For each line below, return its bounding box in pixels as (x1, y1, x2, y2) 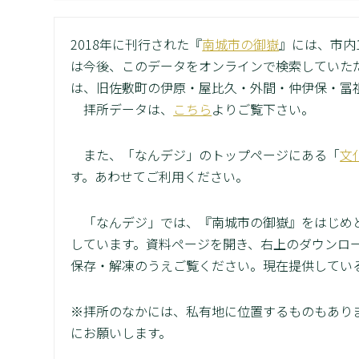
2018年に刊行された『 (71, 34, 203, 54)
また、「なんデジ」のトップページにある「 (71, 144, 341, 164)
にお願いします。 (71, 322, 172, 342)
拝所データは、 (71, 99, 174, 119)
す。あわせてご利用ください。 (71, 166, 249, 186)
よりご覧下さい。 (212, 99, 315, 119)
